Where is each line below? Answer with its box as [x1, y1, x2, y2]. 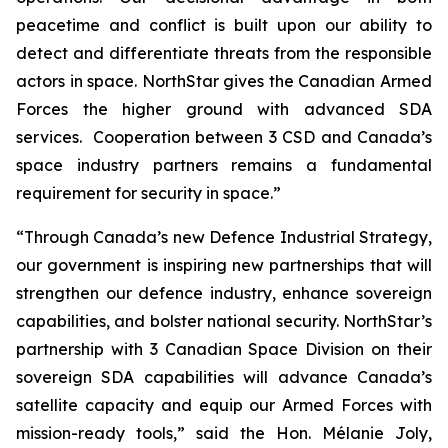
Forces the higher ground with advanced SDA [16, 99, 432, 119]
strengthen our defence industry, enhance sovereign [16, 283, 432, 303]
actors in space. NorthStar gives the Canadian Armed [16, 71, 432, 91]
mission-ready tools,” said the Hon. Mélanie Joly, [16, 423, 432, 443]
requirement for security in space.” [16, 183, 281, 203]
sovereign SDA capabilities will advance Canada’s [16, 367, 432, 387]
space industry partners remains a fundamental [16, 155, 432, 175]
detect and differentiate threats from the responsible [16, 43, 432, 63]
